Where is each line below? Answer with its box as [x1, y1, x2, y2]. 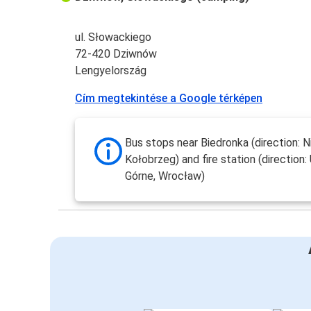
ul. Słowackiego [75, 31, 152, 44]
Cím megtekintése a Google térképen [75, 92, 263, 106]
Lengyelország [75, 64, 147, 78]
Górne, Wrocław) [125, 169, 205, 183]
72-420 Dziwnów [75, 47, 158, 61]
